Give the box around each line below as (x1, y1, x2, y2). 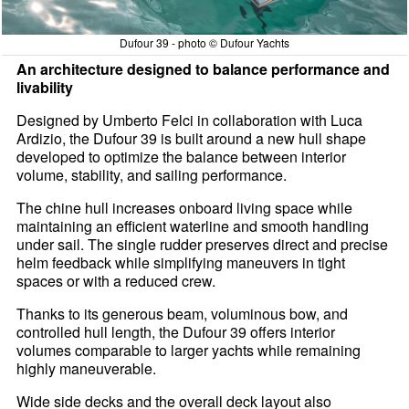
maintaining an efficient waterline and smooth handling (16, 215, 370, 236)
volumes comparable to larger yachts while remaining (16, 339, 362, 361)
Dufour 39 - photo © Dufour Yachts (119, 34, 289, 50)
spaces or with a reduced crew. (16, 269, 216, 291)
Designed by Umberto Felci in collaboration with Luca (16, 109, 363, 131)
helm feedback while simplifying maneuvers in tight (16, 251, 346, 273)
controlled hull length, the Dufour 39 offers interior (16, 320, 336, 342)
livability (16, 76, 74, 98)
